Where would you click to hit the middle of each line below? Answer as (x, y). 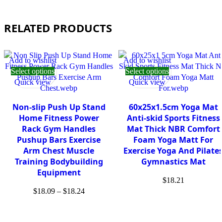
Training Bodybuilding (59, 161)
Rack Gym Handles (59, 129)
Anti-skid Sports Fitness (173, 118)
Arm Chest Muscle (59, 150)
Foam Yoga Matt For (173, 139)
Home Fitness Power (59, 118)
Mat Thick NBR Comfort (173, 129)
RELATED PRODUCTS (58, 28)
